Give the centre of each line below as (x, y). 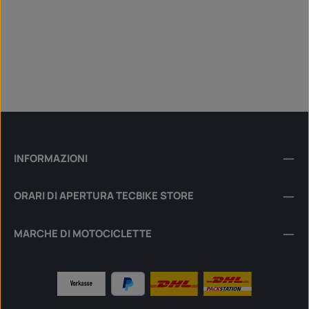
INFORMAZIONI (51, 158)
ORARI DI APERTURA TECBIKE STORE (104, 196)
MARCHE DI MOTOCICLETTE (83, 233)
